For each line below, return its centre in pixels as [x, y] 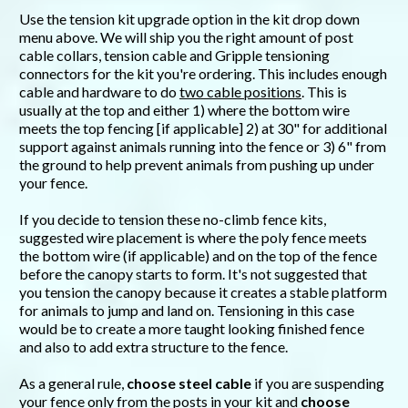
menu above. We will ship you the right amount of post [186, 37]
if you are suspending [318, 383]
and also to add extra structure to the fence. [153, 347]
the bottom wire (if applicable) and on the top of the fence [198, 256]
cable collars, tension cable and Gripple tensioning [174, 56]
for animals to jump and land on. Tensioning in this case [187, 311]
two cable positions [240, 92]
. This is [324, 92]
